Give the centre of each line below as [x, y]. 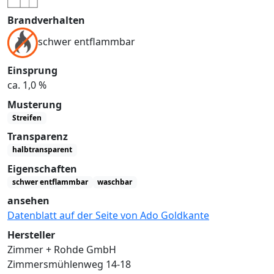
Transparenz [38, 137]
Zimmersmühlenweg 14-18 [69, 264]
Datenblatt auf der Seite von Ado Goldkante [108, 215]
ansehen [28, 201]
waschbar [115, 182]
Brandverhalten [46, 20]
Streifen [27, 118]
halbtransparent [42, 150]
